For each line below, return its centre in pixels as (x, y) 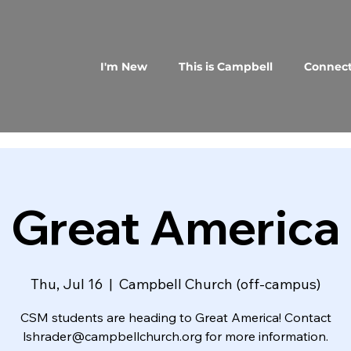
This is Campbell (225, 66)
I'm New (123, 66)
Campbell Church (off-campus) (220, 284)
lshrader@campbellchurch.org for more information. (175, 337)
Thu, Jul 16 (67, 284)
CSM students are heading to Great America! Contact (175, 318)
